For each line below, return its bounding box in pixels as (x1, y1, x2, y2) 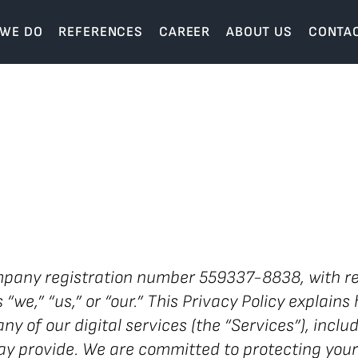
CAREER (158, 24, 211, 40)
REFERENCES (58, 24, 143, 40)
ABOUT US (226, 24, 292, 40)
